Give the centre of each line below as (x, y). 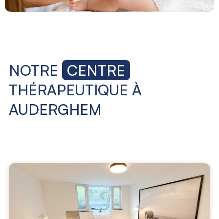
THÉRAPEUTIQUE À (75, 90)
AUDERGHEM (55, 109)
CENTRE (96, 70)
